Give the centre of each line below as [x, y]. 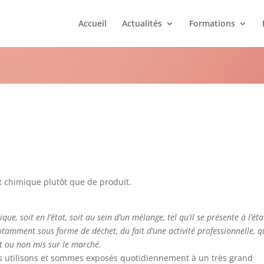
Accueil [92, 23]
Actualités [142, 23]
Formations [212, 23]
